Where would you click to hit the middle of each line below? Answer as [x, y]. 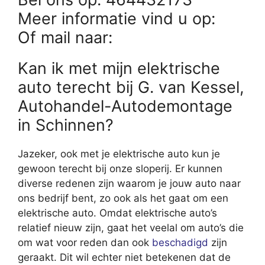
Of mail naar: [67, 37]
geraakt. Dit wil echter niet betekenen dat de [124, 257]
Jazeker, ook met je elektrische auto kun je [119, 153]
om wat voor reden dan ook [85, 242]
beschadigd [180, 242]
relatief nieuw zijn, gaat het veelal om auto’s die [131, 227]
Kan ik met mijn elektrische [119, 68]
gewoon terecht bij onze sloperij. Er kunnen [120, 168]
